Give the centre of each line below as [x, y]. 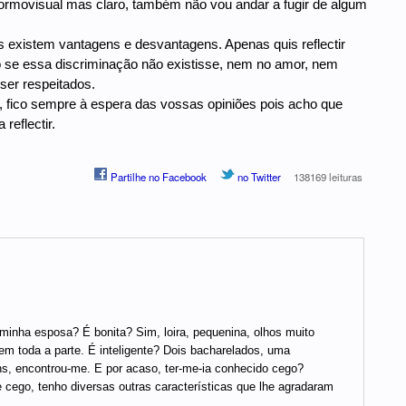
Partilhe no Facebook [158, 177]
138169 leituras [329, 177]
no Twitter [257, 177]
